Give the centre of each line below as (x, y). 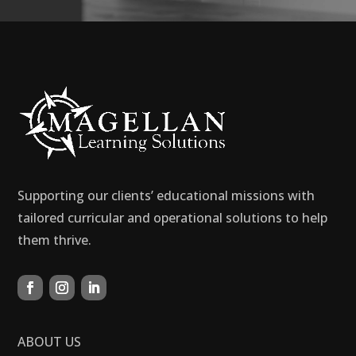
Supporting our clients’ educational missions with (166, 196)
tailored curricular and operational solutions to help (173, 218)
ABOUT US (50, 342)
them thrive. (55, 240)
